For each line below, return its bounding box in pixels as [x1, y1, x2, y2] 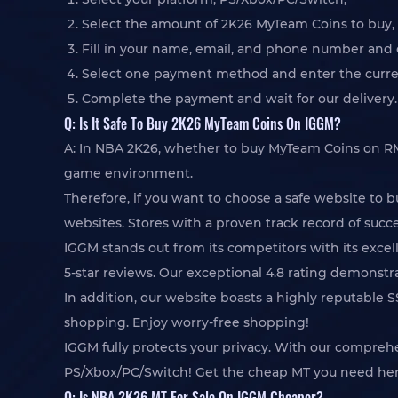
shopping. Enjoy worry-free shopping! [64, 314, 309, 330]
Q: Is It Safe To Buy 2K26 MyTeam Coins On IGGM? [64, 112, 341, 134]
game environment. [64, 165, 193, 181]
